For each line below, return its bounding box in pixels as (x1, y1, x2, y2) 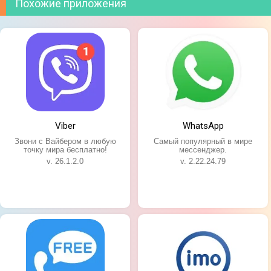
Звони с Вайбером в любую (14, 136, 116, 146)
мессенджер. (179, 145, 227, 154)
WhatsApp (182, 120, 224, 131)
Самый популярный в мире (154, 136, 253, 146)
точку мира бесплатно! (23, 145, 107, 154)
